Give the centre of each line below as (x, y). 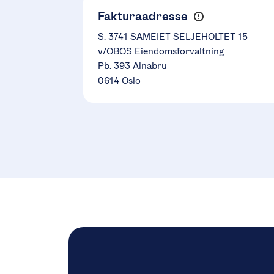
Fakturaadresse (143, 16)
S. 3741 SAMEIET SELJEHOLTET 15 (173, 37)
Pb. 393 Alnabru (132, 66)
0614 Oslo (119, 81)
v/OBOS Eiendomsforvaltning (161, 51)
